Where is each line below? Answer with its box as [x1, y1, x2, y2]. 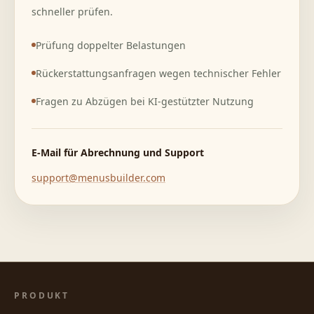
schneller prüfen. [32, 5, 113, 18]
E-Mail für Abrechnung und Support [32, 146, 204, 159]
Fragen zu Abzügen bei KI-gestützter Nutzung [36, 95, 254, 108]
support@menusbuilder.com [32, 171, 165, 184]
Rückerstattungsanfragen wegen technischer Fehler [36, 67, 281, 80]
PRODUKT [14, 289, 70, 301]
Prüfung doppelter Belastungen [36, 39, 186, 52]
